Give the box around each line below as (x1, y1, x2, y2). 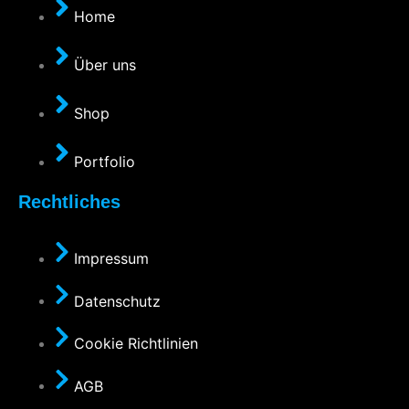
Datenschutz (74, 291, 161, 310)
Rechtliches (18, 192, 121, 213)
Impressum (74, 248, 149, 267)
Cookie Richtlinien (74, 333, 198, 352)
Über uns (74, 56, 136, 75)
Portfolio (74, 152, 135, 172)
